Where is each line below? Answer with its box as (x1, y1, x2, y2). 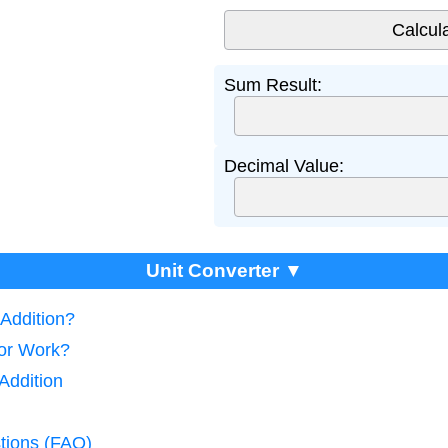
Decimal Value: (224, 156, 344, 176)
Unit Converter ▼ (145, 260, 303, 281)
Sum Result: (224, 75, 322, 95)
